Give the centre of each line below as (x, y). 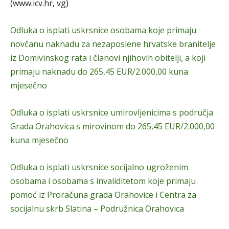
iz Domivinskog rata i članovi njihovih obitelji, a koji (108, 58)
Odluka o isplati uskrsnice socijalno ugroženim (99, 167)
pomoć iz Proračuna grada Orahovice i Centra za (103, 194)
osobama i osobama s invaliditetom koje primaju (103, 181)
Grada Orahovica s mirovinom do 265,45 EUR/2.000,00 (112, 126)
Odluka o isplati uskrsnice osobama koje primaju (103, 30)
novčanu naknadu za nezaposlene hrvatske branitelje (113, 44)
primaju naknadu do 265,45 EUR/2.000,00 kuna (99, 71)
